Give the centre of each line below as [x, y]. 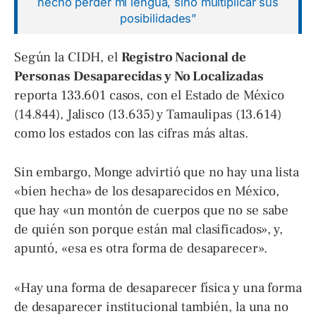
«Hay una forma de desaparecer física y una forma [158, 287]
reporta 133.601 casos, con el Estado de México [149, 95]
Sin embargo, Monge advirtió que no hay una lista [157, 172]
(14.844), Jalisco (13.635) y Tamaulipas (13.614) [148, 114]
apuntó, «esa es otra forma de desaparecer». [141, 249]
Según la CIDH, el [68, 57]
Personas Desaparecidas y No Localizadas [139, 76]
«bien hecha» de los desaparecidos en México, [147, 192]
